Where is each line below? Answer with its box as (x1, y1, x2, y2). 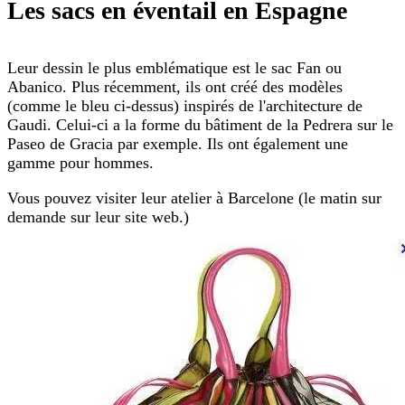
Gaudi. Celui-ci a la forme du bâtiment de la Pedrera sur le (7, 116, 393, 135)
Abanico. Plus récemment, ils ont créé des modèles (7, 78, 343, 97)
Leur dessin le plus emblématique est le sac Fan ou (7, 59, 342, 78)
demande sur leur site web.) (7, 208, 189, 227)
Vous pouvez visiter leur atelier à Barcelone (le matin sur (7, 189, 381, 208)
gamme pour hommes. (7, 154, 154, 173)
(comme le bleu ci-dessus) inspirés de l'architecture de (7, 97, 363, 116)
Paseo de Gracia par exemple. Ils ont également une (7, 135, 348, 154)
